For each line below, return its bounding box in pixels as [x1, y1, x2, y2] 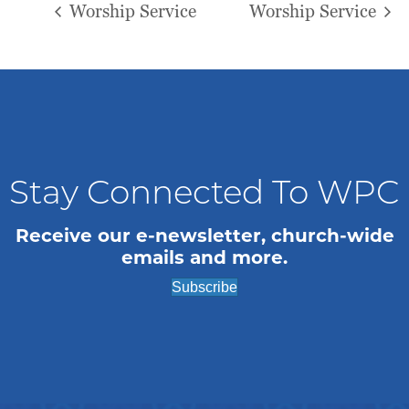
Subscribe [172, 278, 237, 295]
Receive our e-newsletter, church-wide [15, 224, 394, 246]
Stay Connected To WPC [9, 178, 400, 212]
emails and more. [121, 246, 288, 268]
